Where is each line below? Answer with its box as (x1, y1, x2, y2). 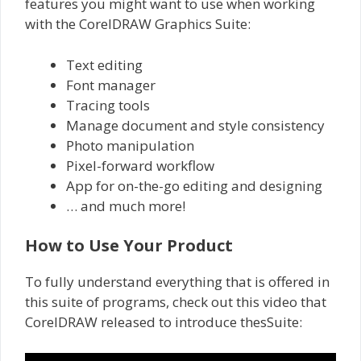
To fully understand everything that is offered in (25, 272, 330, 292)
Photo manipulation (66, 135, 194, 155)
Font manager (66, 75, 156, 94)
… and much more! (66, 196, 185, 215)
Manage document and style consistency (66, 115, 325, 135)
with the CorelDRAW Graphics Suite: (25, 15, 251, 34)
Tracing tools (66, 95, 150, 114)
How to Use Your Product (25, 234, 233, 257)
